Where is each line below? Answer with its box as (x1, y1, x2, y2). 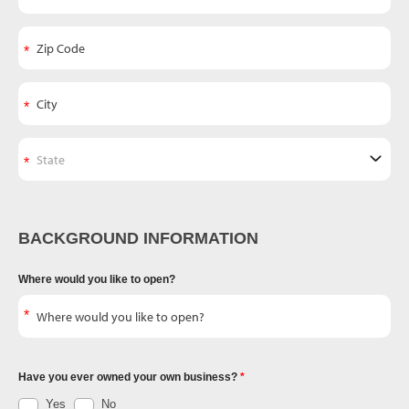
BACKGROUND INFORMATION (18, 229, 258, 247)
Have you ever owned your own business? (18, 371, 240, 383)
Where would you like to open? (18, 273, 175, 286)
